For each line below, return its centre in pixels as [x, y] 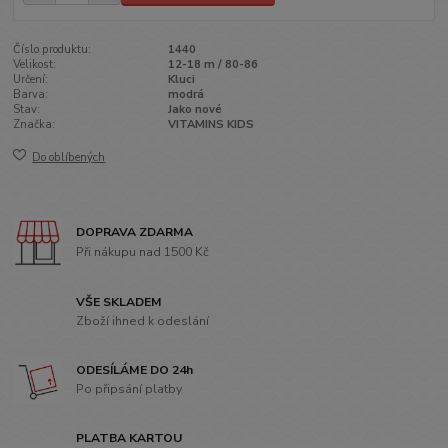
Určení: [31, 80]
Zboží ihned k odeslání [143, 321]
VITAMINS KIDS [210, 125]
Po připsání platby [129, 389]
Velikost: [35, 65]
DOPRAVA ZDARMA [135, 232]
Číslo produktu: [52, 50]
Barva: [31, 95]
